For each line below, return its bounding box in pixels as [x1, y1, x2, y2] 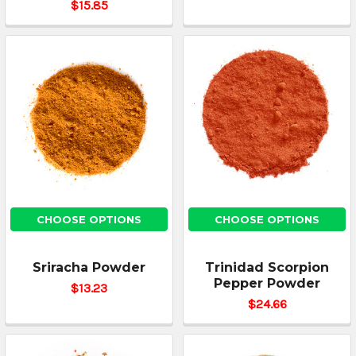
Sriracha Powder [33, 259, 145, 275]
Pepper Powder [214, 275, 320, 291]
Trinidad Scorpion [205, 259, 329, 275]
